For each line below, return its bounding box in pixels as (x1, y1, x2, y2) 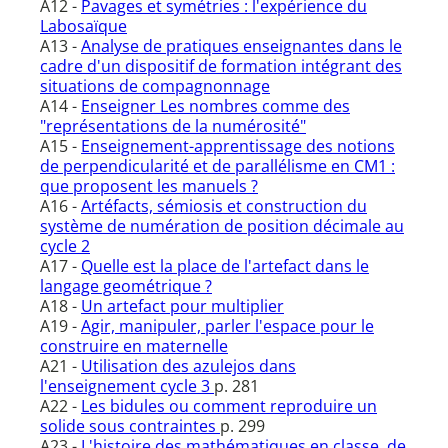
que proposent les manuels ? (40, 175, 258, 198)
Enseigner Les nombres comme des (81, 95, 350, 118)
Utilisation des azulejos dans (81, 355, 296, 378)
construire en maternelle (40, 335, 228, 358)
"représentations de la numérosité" (40, 115, 306, 138)
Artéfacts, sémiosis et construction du (81, 195, 367, 218)
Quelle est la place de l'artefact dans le (81, 255, 369, 278)
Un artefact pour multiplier (81, 295, 284, 318)
